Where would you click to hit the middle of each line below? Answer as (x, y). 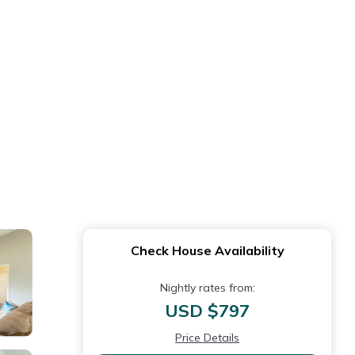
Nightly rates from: (207, 288)
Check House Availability (207, 250)
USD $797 (207, 311)
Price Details (207, 338)
